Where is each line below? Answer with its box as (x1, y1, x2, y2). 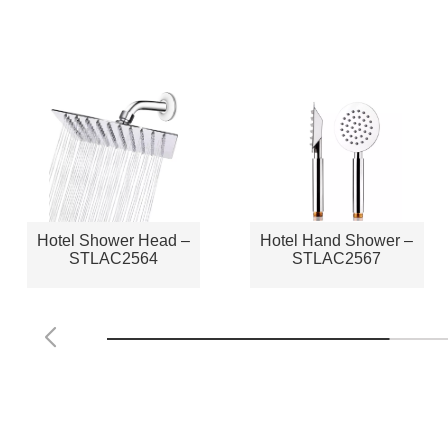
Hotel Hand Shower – (260, 231, 414, 249)
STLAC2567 (292, 249, 382, 267)
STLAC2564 (69, 249, 159, 267)
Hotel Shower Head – (37, 231, 191, 249)
